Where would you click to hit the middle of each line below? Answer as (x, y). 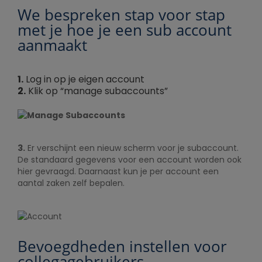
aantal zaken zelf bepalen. (71, 183)
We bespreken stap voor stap (121, 15)
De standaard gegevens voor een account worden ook (130, 160)
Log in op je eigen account (84, 79)
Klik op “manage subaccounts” (97, 91)
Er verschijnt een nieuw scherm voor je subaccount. (132, 148)
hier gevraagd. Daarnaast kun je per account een (118, 172)
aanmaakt (52, 45)
